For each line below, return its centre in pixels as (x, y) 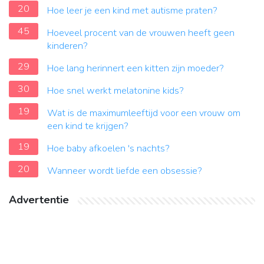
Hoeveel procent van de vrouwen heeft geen (141, 33)
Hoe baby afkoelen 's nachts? (108, 149)
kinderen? (67, 46)
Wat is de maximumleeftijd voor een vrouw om (144, 113)
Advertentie (39, 200)
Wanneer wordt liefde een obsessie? (125, 171)
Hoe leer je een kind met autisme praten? (132, 11)
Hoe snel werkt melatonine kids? (115, 91)
